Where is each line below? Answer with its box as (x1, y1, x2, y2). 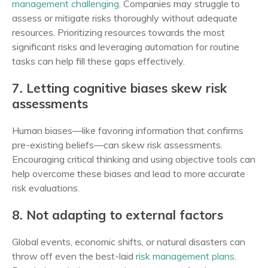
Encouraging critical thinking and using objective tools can (12, 153, 255, 165)
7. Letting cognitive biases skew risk (12, 80, 227, 96)
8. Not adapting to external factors (12, 207, 223, 223)
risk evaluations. (12, 182, 80, 194)
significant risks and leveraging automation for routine (12, 41, 239, 53)
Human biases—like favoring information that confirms (12, 124, 243, 136)
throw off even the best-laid (12, 250, 136, 262)
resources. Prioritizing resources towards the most (12, 26, 225, 38)
